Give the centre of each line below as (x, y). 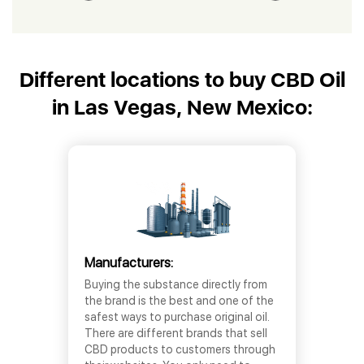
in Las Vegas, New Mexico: (182, 107)
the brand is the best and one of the (179, 301)
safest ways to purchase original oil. (177, 317)
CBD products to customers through (180, 349)
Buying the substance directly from (176, 284)
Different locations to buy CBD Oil (182, 79)
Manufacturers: (129, 263)
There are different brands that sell (176, 333)
